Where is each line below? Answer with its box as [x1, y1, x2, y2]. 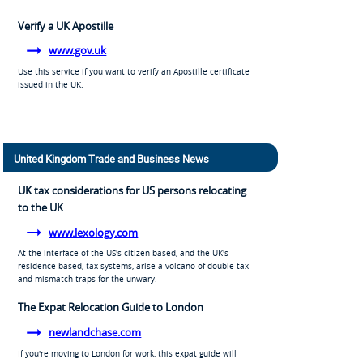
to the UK [17, 200, 63, 216]
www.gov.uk [49, 43, 107, 58]
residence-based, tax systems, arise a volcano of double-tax [17, 260, 249, 272]
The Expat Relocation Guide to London [17, 300, 203, 315]
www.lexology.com [49, 224, 139, 240]
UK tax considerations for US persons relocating [17, 183, 246, 199]
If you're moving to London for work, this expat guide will [17, 347, 237, 359]
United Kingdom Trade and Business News [13, 152, 209, 167]
